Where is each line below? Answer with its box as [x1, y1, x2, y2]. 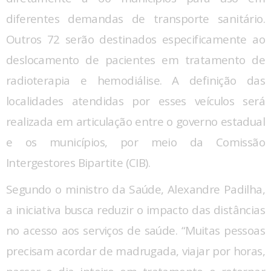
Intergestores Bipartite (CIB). [6, 154, 150, 171]
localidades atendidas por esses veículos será [6, 93, 265, 109]
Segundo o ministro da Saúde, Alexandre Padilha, [6, 181, 265, 197]
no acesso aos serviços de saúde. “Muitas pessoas [6, 222, 265, 238]
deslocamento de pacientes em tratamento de [6, 51, 265, 68]
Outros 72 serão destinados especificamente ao [6, 31, 265, 47]
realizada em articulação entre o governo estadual [6, 113, 265, 129]
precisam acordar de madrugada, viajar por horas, [6, 243, 265, 259]
